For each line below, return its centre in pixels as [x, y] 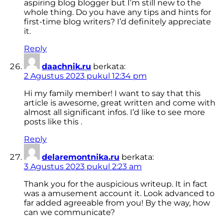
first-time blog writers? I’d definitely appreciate [117, 22]
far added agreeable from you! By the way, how [117, 203]
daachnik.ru [66, 67]
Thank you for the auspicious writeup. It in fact [116, 184]
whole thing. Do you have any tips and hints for [117, 12]
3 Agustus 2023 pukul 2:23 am [83, 167]
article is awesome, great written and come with [120, 103]
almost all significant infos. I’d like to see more [114, 112]
